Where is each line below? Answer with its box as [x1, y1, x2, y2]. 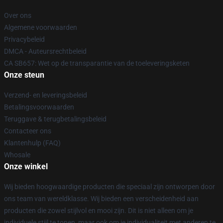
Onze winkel [4, 162, 48, 171]
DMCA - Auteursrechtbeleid [4, 47, 87, 55]
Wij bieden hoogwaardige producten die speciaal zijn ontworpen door [4, 183, 215, 191]
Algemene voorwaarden [4, 23, 77, 31]
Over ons [4, 11, 31, 19]
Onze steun [4, 70, 44, 80]
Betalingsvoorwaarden [4, 103, 74, 111]
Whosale [4, 151, 30, 159]
